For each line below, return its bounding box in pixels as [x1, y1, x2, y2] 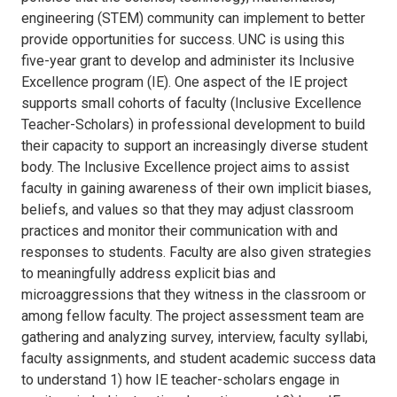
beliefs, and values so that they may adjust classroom [21, 200, 354, 218]
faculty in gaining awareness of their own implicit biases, [21, 179, 371, 197]
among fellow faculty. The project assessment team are [21, 307, 364, 324]
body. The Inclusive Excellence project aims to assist [21, 158, 349, 175]
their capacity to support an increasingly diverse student [21, 136, 368, 154]
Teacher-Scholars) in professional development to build [21, 115, 365, 133]
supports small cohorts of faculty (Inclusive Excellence [21, 94, 362, 112]
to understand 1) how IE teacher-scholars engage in [21, 370, 339, 388]
